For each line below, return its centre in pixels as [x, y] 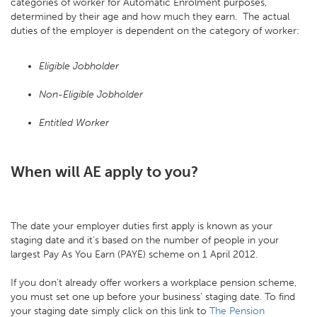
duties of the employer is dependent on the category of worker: [155, 31]
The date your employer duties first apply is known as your [142, 226]
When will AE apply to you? [104, 172]
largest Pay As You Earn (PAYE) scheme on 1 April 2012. [134, 255]
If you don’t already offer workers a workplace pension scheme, [154, 283]
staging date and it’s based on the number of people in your [145, 241]
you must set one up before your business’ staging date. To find [153, 297]
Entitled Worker [74, 123]
